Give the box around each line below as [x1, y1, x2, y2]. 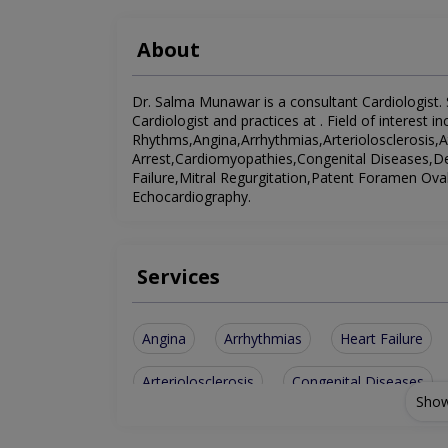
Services [137, 263, 220, 291]
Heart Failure [340, 329, 423, 349]
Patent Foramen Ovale [142, 415, 289, 435]
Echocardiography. [132, 187, 251, 207]
